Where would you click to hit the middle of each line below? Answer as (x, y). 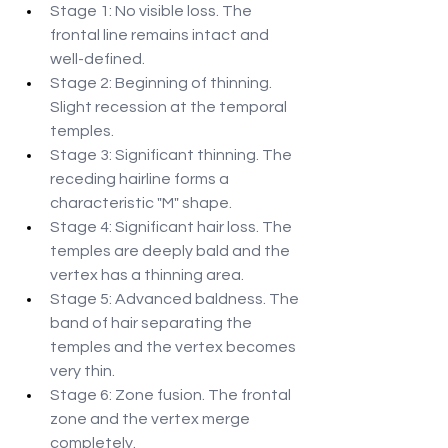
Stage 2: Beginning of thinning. (162, 83)
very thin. (82, 371)
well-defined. (97, 59)
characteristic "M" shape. (141, 203)
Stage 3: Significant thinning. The (172, 155)
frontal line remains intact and (161, 35)
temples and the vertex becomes (174, 347)
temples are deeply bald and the (171, 251)
